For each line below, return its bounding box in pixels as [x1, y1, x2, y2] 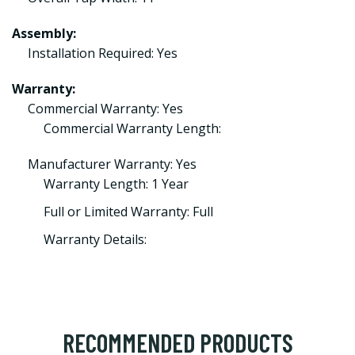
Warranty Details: [44, 231, 147, 248]
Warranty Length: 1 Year [44, 175, 189, 193]
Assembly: [12, 25, 76, 42]
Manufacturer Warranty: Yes [28, 155, 197, 173]
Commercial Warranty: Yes [28, 100, 183, 117]
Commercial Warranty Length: [44, 120, 221, 137]
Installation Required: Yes [28, 44, 177, 62]
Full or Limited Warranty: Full [44, 203, 213, 220]
